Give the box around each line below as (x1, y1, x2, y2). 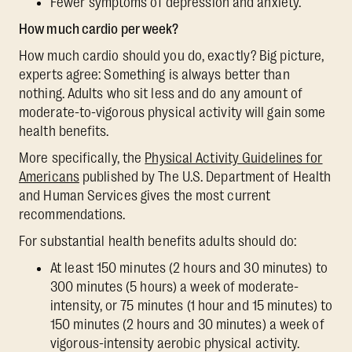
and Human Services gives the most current (19, 188, 271, 204)
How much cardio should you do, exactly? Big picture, (19, 48, 324, 64)
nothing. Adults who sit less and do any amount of (19, 86, 302, 102)
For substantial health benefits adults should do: (19, 233, 296, 250)
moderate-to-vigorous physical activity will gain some (19, 104, 326, 121)
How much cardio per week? (19, 21, 179, 38)
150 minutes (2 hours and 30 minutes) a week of (50, 317, 324, 333)
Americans (19, 169, 79, 185)
